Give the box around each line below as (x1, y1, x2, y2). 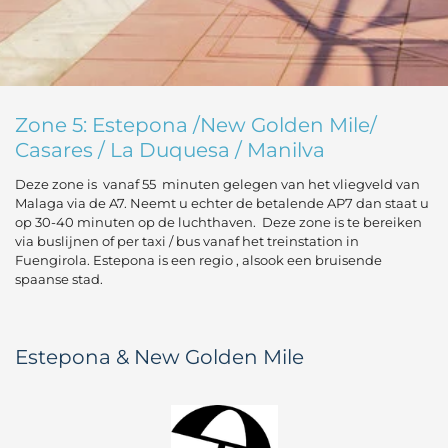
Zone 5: (15, 112, 92, 137)
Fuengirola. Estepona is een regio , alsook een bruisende (15, 252, 382, 268)
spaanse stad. (15, 271, 103, 287)
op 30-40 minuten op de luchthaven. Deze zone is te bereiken (15, 214, 422, 230)
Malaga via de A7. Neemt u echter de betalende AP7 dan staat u (15, 195, 429, 211)
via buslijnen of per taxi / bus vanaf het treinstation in (15, 233, 359, 249)
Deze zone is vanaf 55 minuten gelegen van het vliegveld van (15, 176, 420, 192)
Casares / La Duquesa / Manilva (15, 137, 325, 162)
